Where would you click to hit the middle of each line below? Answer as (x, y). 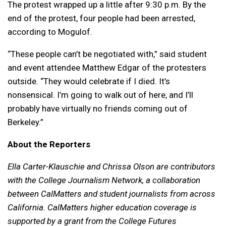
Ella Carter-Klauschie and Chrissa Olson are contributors (111, 167)
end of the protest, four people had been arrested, (101, 18)
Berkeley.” (25, 122)
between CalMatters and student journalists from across (111, 194)
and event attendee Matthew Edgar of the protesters (107, 68)
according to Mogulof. (50, 32)
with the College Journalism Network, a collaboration (104, 180)
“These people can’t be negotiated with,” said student (107, 54)
